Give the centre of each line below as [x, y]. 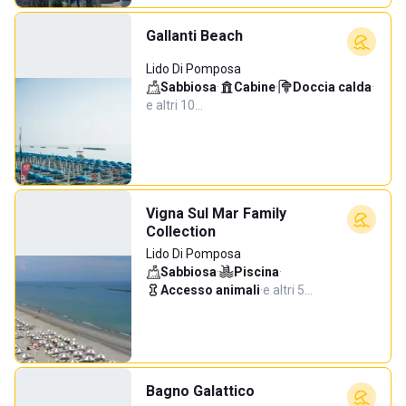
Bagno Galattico [200, 391]
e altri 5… [288, 290]
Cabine [255, 87]
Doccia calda [332, 87]
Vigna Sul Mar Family [216, 213]
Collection [181, 232]
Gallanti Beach [194, 36]
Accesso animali [210, 290]
